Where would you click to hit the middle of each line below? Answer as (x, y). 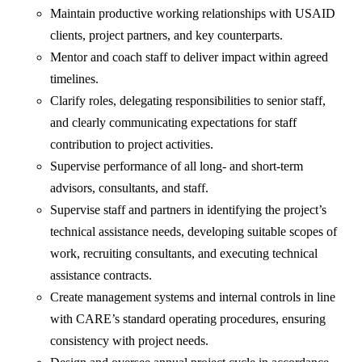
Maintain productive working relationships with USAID (193, 14)
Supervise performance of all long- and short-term (177, 166)
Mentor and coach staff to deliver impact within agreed (189, 57)
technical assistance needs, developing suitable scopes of (194, 232)
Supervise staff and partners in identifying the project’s (189, 210)
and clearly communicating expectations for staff (174, 123)
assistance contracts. (101, 276)
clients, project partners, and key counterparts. (167, 36)
